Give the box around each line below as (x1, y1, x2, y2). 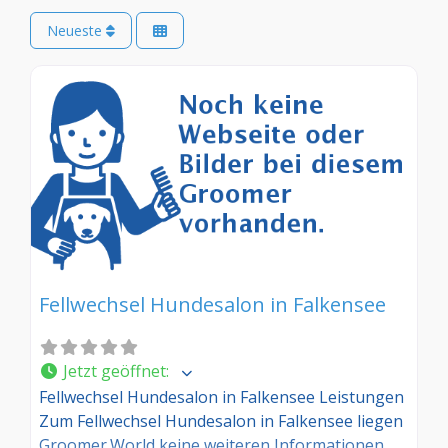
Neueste (47, 21, 106, 41)
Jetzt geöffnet (63, 360, 166, 383)
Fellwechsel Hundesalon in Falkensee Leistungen (39, 385, 404, 408)
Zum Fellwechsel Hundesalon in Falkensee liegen (39, 409, 403, 432)
